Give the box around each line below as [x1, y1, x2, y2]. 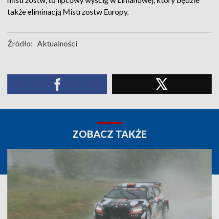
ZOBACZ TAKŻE [72, 128, 147, 140]
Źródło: [7, 39, 33, 48]
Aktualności [37, 39, 77, 48]
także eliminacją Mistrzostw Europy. [7, 7, 129, 16]
